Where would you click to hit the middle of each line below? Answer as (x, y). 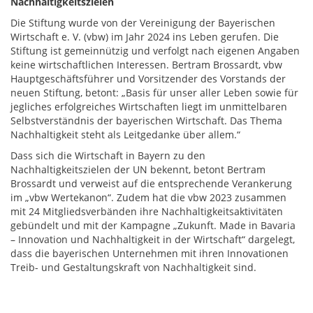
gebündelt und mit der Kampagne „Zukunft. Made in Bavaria (153, 225)
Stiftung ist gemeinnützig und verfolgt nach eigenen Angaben (155, 51)
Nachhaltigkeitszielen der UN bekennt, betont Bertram (138, 169)
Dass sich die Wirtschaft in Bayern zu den (108, 155)
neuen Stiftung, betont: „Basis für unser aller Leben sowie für (154, 93)
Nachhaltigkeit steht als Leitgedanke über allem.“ (125, 134)
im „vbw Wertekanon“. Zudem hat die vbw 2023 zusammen (148, 197)
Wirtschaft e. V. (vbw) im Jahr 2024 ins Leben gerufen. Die (145, 37)
